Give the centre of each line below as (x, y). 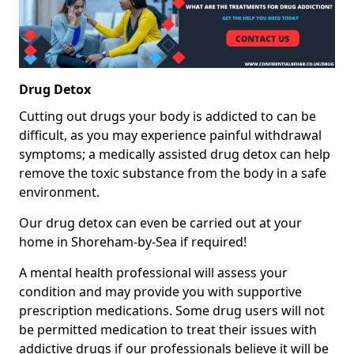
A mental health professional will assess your (153, 273)
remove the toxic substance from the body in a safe (173, 173)
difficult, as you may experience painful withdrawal (170, 136)
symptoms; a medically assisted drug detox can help (175, 154)
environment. (59, 192)
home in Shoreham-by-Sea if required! (133, 242)
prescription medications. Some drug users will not (172, 311)
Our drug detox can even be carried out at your (160, 223)
